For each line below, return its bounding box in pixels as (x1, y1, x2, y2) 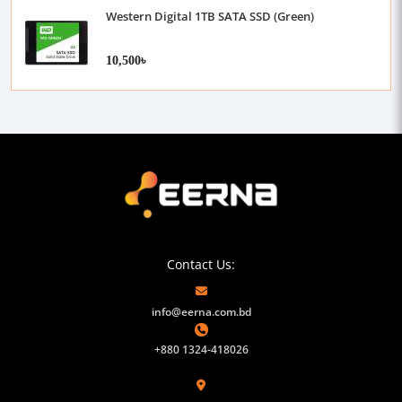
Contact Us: (167, 256, 235, 273)
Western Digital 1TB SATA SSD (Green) (106, 8, 314, 24)
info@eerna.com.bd (151, 304, 251, 319)
